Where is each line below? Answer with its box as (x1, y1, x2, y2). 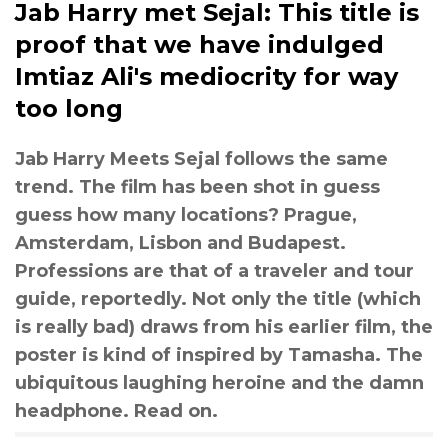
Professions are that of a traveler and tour (15, 259, 414, 282)
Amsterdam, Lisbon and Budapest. (15, 231, 346, 254)
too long (15, 93, 123, 123)
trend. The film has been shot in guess (15, 175, 380, 198)
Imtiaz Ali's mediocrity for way (15, 61, 398, 91)
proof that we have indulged (15, 29, 384, 59)
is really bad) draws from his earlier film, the (15, 315, 433, 338)
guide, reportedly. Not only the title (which (15, 287, 421, 310)
